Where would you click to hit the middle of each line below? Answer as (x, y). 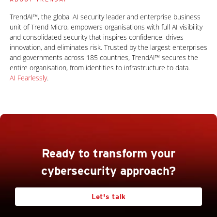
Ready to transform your (108, 154)
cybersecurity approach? (108, 171)
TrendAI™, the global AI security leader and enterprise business (105, 17)
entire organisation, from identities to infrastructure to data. (101, 68)
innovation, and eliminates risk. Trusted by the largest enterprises (108, 47)
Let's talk (108, 197)
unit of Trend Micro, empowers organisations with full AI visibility (106, 27)
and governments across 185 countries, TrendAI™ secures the (104, 58)
